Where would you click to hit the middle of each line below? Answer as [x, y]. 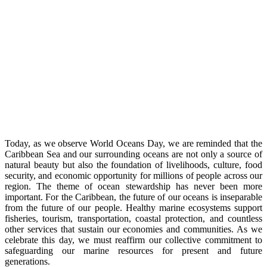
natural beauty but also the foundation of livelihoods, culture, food [133, 164]
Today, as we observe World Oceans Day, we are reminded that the [133, 143]
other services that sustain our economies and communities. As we [133, 229]
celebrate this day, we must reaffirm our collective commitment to [133, 240]
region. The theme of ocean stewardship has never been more [133, 186]
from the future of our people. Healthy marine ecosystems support [133, 207]
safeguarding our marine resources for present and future [133, 250]
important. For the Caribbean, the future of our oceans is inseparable [133, 197]
